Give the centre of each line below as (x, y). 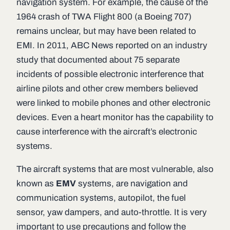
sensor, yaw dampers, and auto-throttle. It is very (112, 212)
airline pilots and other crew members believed (107, 89)
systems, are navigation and (132, 184)
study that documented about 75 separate (98, 60)
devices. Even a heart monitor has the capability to (115, 117)
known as (36, 184)
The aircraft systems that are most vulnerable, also (115, 169)
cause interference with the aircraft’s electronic (107, 132)
